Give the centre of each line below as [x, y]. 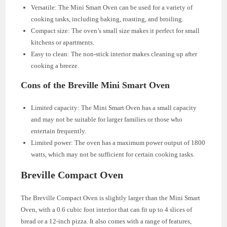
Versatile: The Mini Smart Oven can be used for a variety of [112, 7]
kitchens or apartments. [63, 42]
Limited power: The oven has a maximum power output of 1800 [118, 142]
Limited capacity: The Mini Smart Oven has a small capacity [114, 107]
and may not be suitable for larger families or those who [107, 119]
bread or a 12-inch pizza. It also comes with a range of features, [106, 221]
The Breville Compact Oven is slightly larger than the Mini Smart [111, 198]
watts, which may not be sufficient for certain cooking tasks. [113, 154]
